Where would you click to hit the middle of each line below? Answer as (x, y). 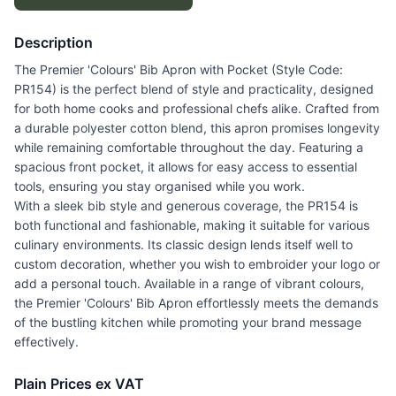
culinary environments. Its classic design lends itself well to (183, 245)
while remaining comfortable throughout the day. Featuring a (189, 148)
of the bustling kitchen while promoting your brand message (188, 323)
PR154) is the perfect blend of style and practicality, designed (194, 89)
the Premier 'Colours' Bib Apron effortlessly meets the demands (196, 303)
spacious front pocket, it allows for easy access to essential (186, 167)
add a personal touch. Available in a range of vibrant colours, (189, 284)
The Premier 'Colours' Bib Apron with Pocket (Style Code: (179, 70)
